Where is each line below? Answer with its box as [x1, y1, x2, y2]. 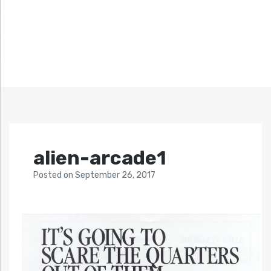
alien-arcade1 [33, 146, 166, 170]
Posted [33, 170, 64, 181]
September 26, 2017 [75, 170, 155, 181]
